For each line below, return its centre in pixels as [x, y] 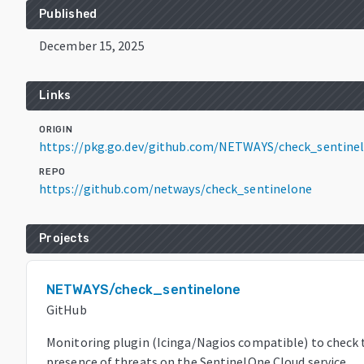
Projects [64, 238]
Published [68, 14]
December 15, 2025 [92, 45]
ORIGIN [56, 129]
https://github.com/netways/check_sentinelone [176, 188]
